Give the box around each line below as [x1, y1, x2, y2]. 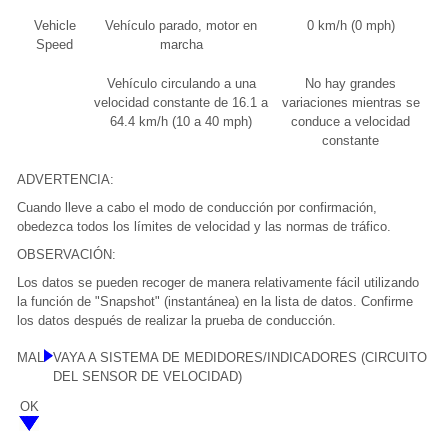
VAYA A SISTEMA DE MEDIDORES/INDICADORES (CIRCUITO [53, 350, 427, 366]
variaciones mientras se [281, 95, 420, 111]
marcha [159, 37, 203, 53]
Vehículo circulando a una [106, 76, 256, 92]
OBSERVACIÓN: [17, 247, 116, 263]
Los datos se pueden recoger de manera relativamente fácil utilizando [17, 275, 419, 291]
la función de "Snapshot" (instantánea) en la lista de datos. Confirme [17, 294, 413, 310]
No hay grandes [305, 76, 396, 92]
